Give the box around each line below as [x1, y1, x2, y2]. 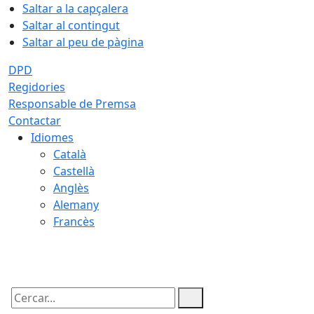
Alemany [53, 197, 99, 212]
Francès [53, 214, 95, 229]
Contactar [8, 113, 61, 128]
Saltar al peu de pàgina [22, 34, 144, 50]
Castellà [53, 163, 95, 179]
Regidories [8, 79, 65, 95]
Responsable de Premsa [8, 96, 136, 111]
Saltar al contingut [22, 18, 120, 33]
